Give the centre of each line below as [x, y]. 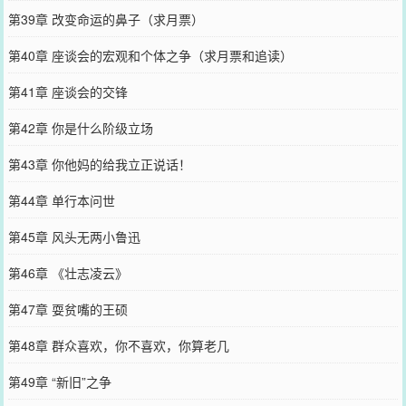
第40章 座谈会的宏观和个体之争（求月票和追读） [150, 55]
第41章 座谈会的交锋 [68, 91]
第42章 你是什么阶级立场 [80, 127]
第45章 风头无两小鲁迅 [74, 236]
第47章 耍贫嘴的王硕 [68, 309]
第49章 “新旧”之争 [59, 381]
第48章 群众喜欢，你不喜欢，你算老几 [118, 345]
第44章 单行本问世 [61, 200]
